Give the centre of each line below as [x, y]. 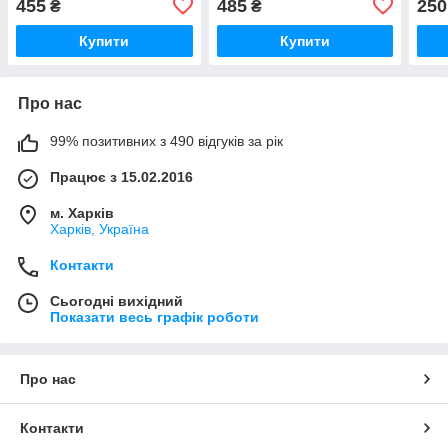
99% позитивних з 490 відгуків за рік [166, 140]
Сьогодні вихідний [116, 300]
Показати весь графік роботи [154, 316]
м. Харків [82, 212]
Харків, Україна [99, 228]
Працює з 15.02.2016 [121, 176]
